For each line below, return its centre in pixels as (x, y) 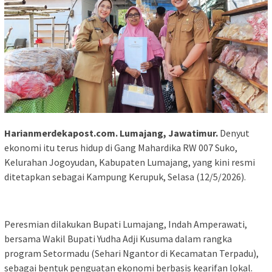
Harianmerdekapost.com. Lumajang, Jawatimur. (111, 133)
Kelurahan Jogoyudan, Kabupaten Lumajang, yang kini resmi (130, 162)
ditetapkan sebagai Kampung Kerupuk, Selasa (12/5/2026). (125, 176)
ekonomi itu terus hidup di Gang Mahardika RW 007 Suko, (121, 147)
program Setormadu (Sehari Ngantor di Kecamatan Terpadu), (131, 253)
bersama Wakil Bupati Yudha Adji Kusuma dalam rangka (118, 238)
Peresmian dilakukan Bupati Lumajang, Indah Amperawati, (126, 224)
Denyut (234, 133)
